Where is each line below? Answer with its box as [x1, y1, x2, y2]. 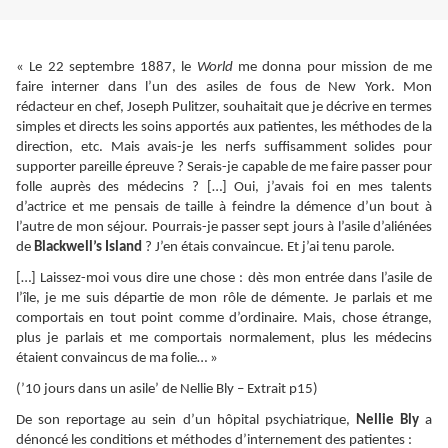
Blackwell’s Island [34, 240, 145, 256]
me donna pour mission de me [232, 60, 432, 76]
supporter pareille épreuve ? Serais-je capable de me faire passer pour [16, 160, 432, 176]
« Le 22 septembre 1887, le [16, 60, 197, 76]
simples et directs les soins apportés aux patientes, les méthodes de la [16, 120, 432, 136]
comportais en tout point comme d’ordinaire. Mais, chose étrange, [16, 311, 432, 327]
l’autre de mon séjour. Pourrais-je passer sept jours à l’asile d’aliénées [16, 220, 432, 236]
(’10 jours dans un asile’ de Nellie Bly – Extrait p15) [16, 382, 318, 398]
